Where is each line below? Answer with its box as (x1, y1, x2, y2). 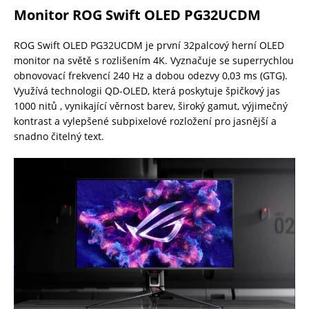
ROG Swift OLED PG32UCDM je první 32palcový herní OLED (14, 38, 284, 52)
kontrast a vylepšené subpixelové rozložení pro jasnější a (14, 114, 277, 128)
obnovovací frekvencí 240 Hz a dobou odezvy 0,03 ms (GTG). (14, 68, 288, 82)
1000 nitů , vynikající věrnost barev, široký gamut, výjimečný (14, 99, 288, 112)
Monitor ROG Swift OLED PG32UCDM (14, 5, 261, 24)
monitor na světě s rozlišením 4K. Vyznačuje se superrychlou (14, 53, 294, 67)
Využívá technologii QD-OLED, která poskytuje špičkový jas (14, 83, 280, 97)
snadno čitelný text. (14, 129, 104, 143)
